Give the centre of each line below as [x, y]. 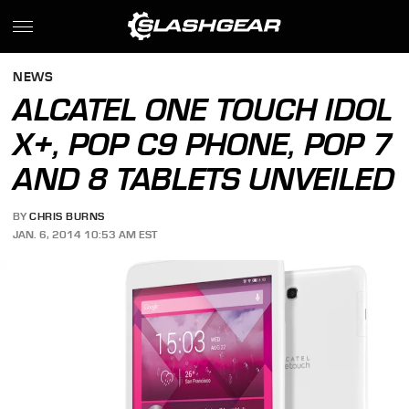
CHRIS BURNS [67, 217]
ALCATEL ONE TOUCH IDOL [203, 110]
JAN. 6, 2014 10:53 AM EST [85, 234]
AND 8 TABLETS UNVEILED [204, 179]
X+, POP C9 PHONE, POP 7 [203, 144]
